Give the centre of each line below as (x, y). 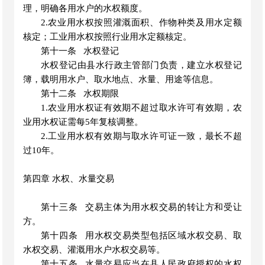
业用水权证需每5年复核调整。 (83, 122)
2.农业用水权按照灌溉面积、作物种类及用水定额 (141, 22)
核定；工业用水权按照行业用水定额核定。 (108, 37)
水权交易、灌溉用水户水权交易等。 (94, 250)
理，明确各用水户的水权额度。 (85, 8)
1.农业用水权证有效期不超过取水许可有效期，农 (141, 108)
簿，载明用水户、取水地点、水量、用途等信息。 (121, 79)
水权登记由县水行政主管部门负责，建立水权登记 (141, 65)
